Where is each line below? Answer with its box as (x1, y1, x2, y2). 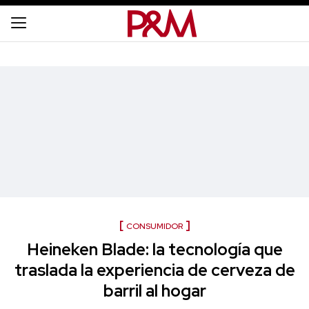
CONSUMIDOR (126, 221, 183, 232)
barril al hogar (103, 280, 206, 301)
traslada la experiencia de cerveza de (14, 259, 295, 281)
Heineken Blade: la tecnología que (26, 239, 283, 260)
